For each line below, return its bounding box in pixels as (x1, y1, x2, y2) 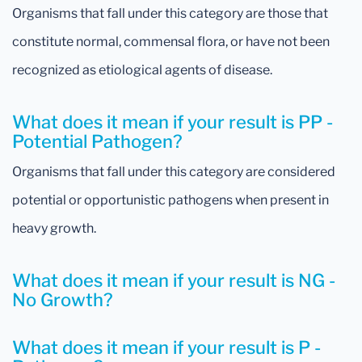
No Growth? (12, 289, 113, 310)
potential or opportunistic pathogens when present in (12, 192, 329, 208)
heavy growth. (12, 221, 96, 236)
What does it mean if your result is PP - (12, 112, 333, 133)
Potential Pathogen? (12, 131, 183, 152)
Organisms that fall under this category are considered (12, 164, 335, 179)
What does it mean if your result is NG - (12, 270, 335, 291)
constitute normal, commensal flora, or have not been (12, 34, 330, 49)
